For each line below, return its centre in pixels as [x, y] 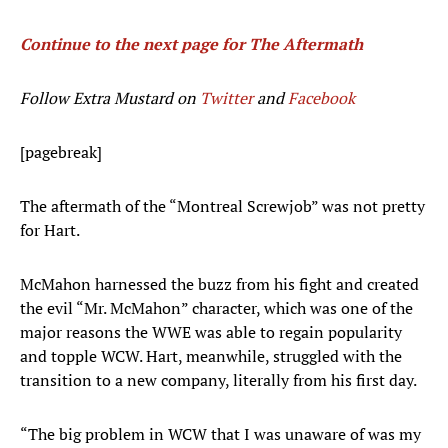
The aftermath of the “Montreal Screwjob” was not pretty [222, 206]
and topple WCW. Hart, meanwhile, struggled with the [211, 356]
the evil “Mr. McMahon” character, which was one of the [216, 308]
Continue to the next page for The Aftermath [191, 44]
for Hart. [50, 230]
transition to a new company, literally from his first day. [218, 380]
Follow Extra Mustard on [110, 98]
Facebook [321, 98]
